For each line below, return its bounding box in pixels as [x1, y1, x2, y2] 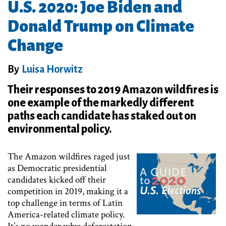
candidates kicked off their [8, 173, 106, 186]
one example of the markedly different [8, 96, 194, 109]
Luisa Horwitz [22, 63, 83, 75]
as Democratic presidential [8, 161, 107, 175]
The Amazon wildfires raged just [8, 150, 130, 163]
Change [8, 36, 63, 54]
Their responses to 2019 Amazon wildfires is [8, 83, 218, 96]
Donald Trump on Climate [8, 17, 194, 35]
